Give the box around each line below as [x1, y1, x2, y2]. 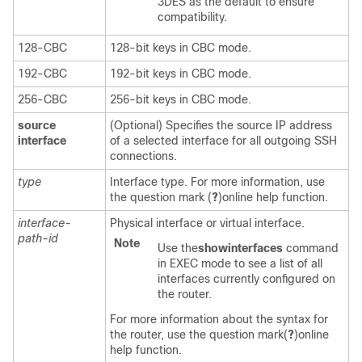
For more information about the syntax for [110, 313, 328, 326]
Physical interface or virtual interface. [110, 217, 305, 229]
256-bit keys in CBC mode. [110, 93, 251, 106]
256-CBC [18, 93, 67, 106]
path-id [18, 232, 58, 245]
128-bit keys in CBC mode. [110, 41, 251, 54]
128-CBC [18, 41, 67, 54]
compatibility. [158, 11, 227, 23]
